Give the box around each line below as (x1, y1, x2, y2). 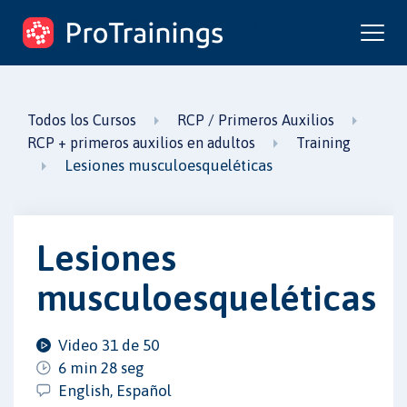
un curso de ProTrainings (32, 41, 151, 54)
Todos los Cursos (27, 112, 136, 128)
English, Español (58, 381, 172, 400)
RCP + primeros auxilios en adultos (27, 134, 255, 151)
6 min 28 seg (58, 358, 144, 377)
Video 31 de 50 (58, 335, 159, 354)
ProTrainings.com (32, 7, 257, 41)
